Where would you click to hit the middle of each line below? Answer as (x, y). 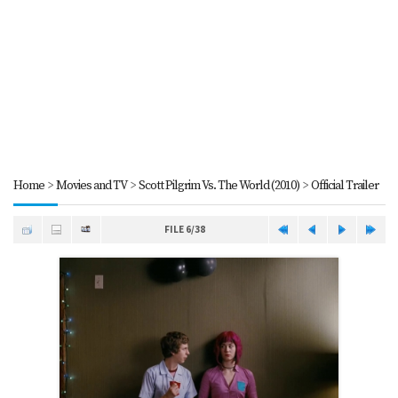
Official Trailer (344, 186)
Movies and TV (91, 186)
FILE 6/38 (184, 229)
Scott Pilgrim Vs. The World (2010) (219, 186)
